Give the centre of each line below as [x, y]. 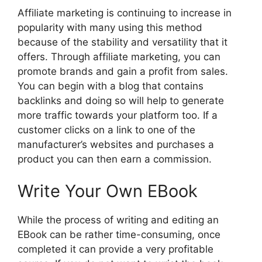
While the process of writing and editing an [118, 220]
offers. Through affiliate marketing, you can [119, 56]
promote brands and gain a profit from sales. [123, 71]
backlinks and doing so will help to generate [121, 100]
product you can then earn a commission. [115, 159]
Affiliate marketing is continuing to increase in [125, 13]
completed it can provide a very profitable [116, 249]
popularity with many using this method [110, 27]
